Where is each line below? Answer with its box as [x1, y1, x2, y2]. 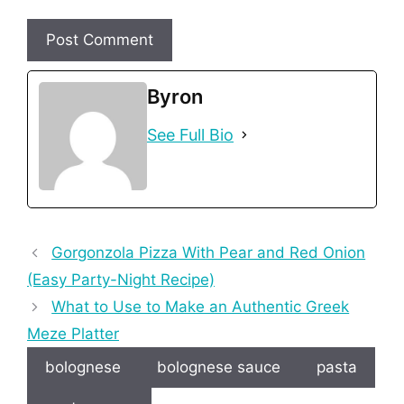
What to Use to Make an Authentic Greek [51, 298, 350, 317]
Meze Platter [27, 325, 119, 344]
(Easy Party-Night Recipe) [27, 271, 215, 289]
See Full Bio [147, 125, 234, 145]
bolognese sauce [157, 358, 280, 377]
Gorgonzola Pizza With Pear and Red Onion [51, 243, 366, 262]
